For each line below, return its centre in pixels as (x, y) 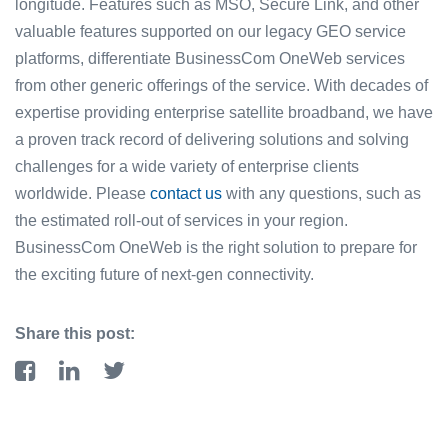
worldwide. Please (82, 193)
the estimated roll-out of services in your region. (181, 220)
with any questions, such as (321, 193)
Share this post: (75, 333)
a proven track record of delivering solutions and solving (212, 139)
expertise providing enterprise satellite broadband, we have (224, 112)
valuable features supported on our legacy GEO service (210, 31)
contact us (186, 193)
